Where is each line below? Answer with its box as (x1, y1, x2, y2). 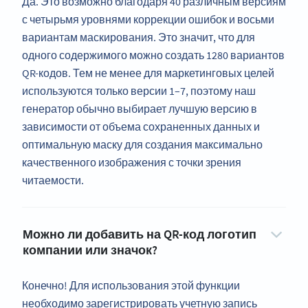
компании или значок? (23, 242, 157, 258)
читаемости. (22, 173, 84, 188)
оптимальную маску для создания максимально (22, 137, 263, 152)
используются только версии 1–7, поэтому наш (22, 84, 256, 98)
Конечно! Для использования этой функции (22, 278, 240, 293)
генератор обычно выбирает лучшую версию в (22, 102, 257, 116)
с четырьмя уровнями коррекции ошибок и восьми (22, 12, 274, 27)
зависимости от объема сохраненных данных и (22, 120, 260, 134)
